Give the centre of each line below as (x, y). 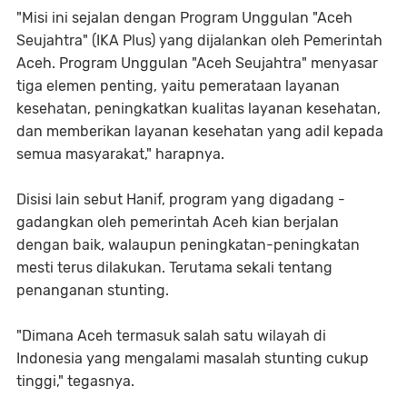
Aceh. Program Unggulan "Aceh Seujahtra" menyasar (197, 64)
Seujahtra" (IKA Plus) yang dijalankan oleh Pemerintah (199, 41)
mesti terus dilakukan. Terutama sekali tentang (174, 268)
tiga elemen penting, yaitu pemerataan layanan (178, 86)
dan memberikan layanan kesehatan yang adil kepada (200, 132)
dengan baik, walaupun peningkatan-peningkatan (188, 245)
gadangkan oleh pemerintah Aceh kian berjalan (178, 223)
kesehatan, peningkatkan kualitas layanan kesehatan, (199, 109)
